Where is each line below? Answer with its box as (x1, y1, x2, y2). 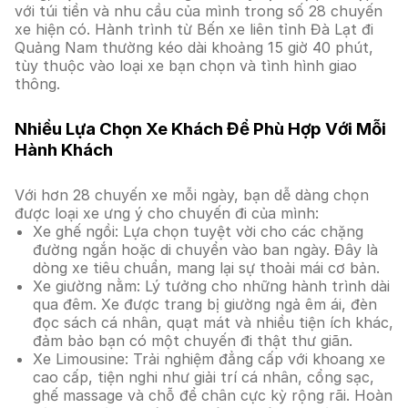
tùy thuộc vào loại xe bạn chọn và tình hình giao (15, 56, 357, 75)
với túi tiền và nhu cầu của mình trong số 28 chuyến (15, 2, 382, 20)
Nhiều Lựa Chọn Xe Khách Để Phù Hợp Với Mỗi (15, 118, 386, 139)
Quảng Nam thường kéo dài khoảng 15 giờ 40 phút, (15, 38, 373, 56)
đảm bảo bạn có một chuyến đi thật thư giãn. (33, 331, 352, 350)
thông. (15, 75, 60, 93)
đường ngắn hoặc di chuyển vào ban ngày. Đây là (33, 240, 378, 259)
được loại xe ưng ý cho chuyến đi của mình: (15, 204, 319, 222)
